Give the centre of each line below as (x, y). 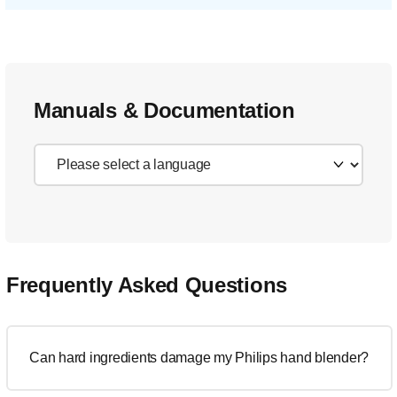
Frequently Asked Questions (147, 285)
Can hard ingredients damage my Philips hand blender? (199, 358)
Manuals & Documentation (164, 110)
